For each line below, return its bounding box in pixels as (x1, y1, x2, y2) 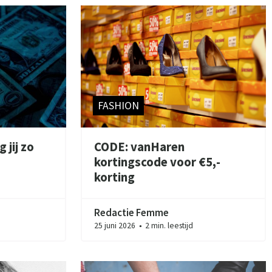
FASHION (98, 99, 140, 113)
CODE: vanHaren (94, 139, 185, 155)
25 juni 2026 (94, 220, 138, 231)
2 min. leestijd (143, 220, 194, 231)
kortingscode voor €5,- (94, 154, 221, 171)
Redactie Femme (94, 205, 169, 219)
